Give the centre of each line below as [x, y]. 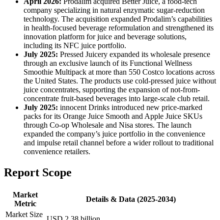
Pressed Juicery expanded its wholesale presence [134, 54]
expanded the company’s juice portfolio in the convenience [114, 134]
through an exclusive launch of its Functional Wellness [108, 63]
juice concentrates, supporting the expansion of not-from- [112, 89]
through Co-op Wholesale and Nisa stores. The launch [108, 125]
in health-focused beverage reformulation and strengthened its [119, 27]
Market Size [24, 214]
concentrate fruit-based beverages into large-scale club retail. [117, 98]
